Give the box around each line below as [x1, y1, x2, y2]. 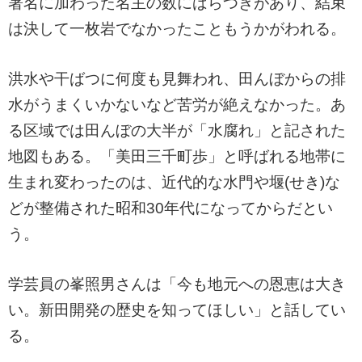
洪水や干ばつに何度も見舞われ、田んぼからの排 [8, 70, 346, 88]
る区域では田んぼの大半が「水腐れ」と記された [8, 122, 346, 140]
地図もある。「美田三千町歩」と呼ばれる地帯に [8, 148, 346, 166]
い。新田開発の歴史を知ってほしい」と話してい [8, 301, 346, 319]
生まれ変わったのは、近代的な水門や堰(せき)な [8, 174, 340, 192]
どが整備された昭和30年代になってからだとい [8, 200, 333, 217]
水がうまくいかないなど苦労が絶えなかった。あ [8, 96, 346, 114]
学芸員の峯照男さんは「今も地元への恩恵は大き [8, 276, 346, 293]
